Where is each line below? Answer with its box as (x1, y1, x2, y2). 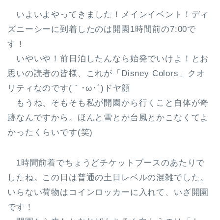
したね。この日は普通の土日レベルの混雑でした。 (7, 172, 209, 182)
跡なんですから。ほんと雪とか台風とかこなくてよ (7, 112, 209, 122)
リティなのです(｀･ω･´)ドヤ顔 (7, 83, 131, 93)
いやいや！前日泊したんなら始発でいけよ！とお (7, 54, 209, 63)
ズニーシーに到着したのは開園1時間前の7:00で (7, 24, 196, 34)
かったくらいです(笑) (7, 127, 93, 137)
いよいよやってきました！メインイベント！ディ (7, 9, 209, 19)
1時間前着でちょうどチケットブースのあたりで (7, 158, 205, 167)
